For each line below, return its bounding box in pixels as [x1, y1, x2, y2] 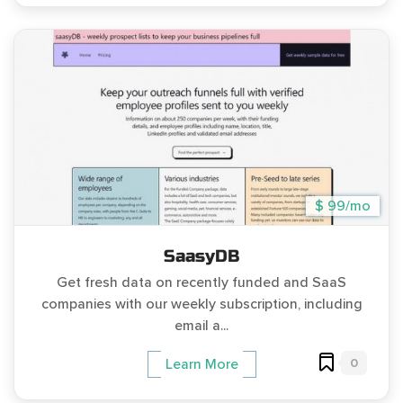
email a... [175, 316, 228, 335]
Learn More [165, 354, 238, 373]
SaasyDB [164, 245, 239, 266]
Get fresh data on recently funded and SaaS [57, 273, 346, 291]
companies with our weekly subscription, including [40, 294, 363, 313]
